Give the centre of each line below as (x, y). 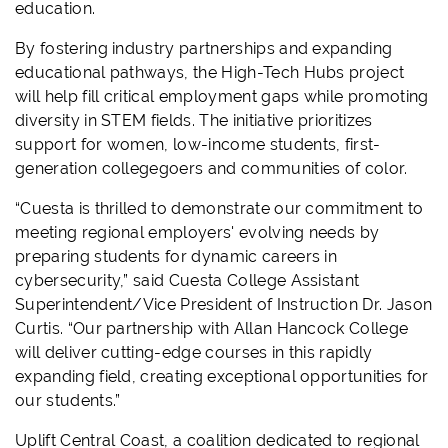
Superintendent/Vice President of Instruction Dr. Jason (224, 305)
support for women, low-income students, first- (198, 145)
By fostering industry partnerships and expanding (204, 49)
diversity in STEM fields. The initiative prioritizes (194, 121)
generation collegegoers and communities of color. (211, 169)
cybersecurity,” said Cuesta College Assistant (187, 281)
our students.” (68, 401)
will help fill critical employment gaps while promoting (222, 97)
